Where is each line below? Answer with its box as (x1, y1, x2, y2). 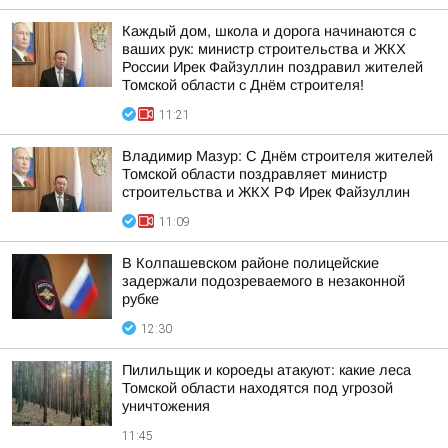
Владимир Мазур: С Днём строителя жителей (122, 148, 433, 164)
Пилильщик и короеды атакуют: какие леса (122, 362, 411, 378)
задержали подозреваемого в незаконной (122, 273, 405, 289)
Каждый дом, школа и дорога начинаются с (122, 23, 416, 39)
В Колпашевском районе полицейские (122, 255, 379, 271)
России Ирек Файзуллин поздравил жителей (122, 59, 423, 75)
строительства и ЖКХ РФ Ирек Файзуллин (122, 184, 410, 200)
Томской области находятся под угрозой (122, 380, 393, 396)
